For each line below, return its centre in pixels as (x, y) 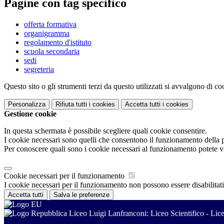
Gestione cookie (30, 114)
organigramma (47, 33)
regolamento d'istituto (58, 42)
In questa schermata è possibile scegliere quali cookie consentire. (105, 131)
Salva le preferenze (81, 195)
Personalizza (27, 104)
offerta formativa (50, 24)
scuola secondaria (52, 51)
